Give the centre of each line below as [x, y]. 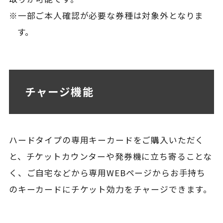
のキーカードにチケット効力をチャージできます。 [111, 189]
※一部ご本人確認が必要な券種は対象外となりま [106, 15]
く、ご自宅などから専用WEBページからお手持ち [107, 173]
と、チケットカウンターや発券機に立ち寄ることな [111, 157]
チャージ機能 [59, 91]
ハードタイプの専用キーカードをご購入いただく [107, 140]
